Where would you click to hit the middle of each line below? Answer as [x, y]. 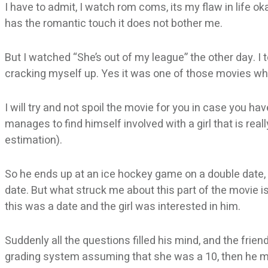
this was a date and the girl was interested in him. [123, 206]
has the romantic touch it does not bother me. [114, 23]
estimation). [33, 140]
